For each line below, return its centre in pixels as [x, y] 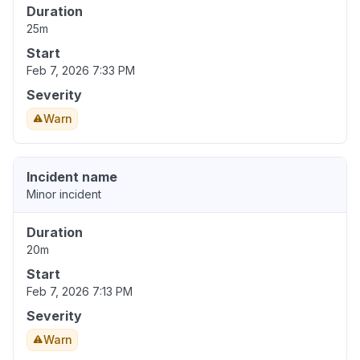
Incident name [72, 177]
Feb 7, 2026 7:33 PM [81, 71]
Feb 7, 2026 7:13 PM [80, 292]
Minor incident [64, 194]
